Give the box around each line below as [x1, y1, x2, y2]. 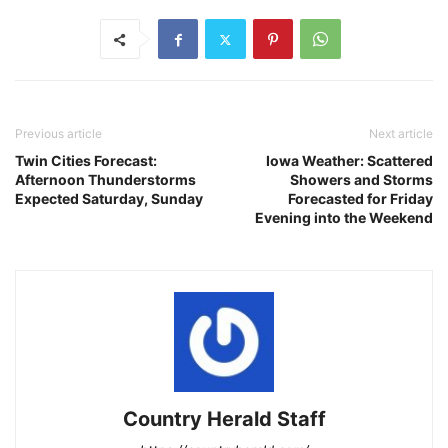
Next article [369, 126, 433, 142]
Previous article [15, 126, 102, 142]
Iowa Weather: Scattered [266, 152, 433, 170]
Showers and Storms [290, 171, 433, 189]
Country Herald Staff [122, 407, 326, 432]
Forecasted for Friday [288, 190, 433, 208]
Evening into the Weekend [255, 209, 433, 227]
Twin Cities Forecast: [15, 152, 157, 170]
